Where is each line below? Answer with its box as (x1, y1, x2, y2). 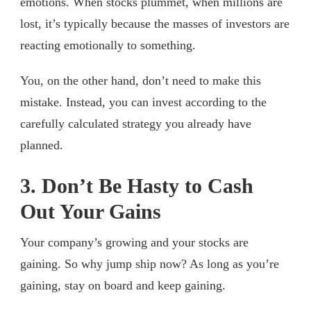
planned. (20, 137, 63, 152)
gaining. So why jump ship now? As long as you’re (20, 256, 279, 271)
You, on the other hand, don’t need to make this (20, 73, 261, 87)
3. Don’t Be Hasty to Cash (20, 174, 253, 198)
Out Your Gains (20, 199, 161, 224)
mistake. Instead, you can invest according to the (20, 94, 267, 109)
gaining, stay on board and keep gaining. (20, 278, 226, 292)
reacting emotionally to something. (20, 37, 196, 52)
